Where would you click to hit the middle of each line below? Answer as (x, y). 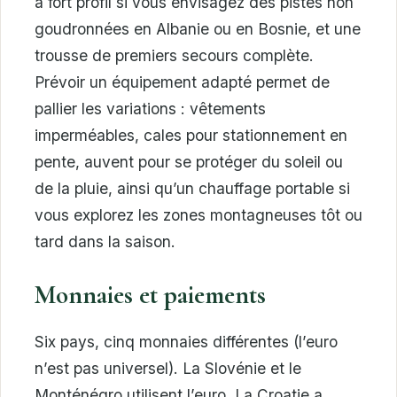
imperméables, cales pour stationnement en (191, 135)
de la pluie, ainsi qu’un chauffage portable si (192, 188)
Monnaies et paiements (150, 294)
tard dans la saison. (105, 241)
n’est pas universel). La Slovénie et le (168, 368)
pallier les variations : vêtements (150, 108)
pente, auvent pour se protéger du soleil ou (189, 161)
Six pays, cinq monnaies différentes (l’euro (186, 341)
